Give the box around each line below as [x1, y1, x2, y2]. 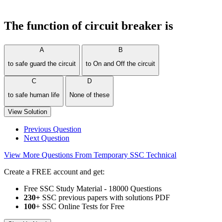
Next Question [24, 134, 69, 143]
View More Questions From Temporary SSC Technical [4, 151, 176, 160]
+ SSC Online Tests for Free [36, 202, 124, 211]
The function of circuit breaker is [4, 19, 173, 32]
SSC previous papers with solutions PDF [40, 193, 170, 202]
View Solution [8, 108, 47, 116]
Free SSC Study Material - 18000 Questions [24, 184, 162, 193]
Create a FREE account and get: [4, 167, 105, 176]
